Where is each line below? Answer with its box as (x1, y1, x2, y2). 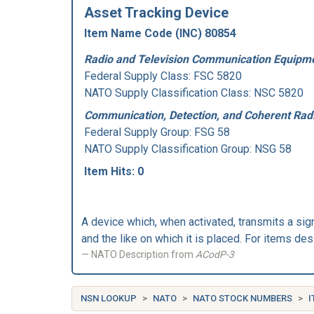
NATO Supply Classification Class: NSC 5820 (84, 86, 303, 100)
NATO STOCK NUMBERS (193, 293, 292, 303)
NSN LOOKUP (81, 293, 137, 303)
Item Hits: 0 (84, 165, 144, 178)
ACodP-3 (196, 249, 234, 260)
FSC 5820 (193, 69, 242, 83)
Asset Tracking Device (84, 4, 228, 21)
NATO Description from (91, 249, 196, 260)
